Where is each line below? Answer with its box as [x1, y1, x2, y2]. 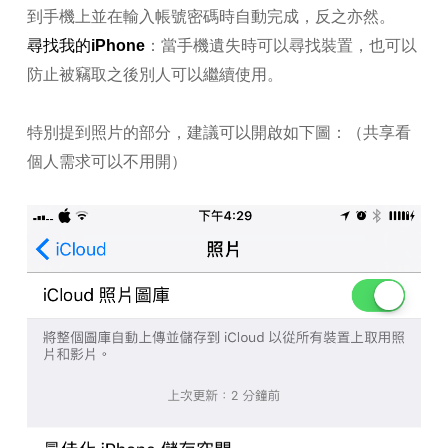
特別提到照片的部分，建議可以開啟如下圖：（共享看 [26, 124, 411, 142]
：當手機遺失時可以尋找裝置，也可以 [144, 37, 417, 55]
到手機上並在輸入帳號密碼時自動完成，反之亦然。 [26, 8, 395, 26]
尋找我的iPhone [26, 37, 145, 55]
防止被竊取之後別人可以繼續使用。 [26, 66, 283, 84]
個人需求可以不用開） [26, 153, 187, 171]
